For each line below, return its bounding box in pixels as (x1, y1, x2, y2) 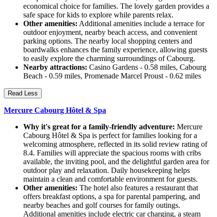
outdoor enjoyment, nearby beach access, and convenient (23, 28, 197, 37)
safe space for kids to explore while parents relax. (23, 11, 173, 19)
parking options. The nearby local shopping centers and (23, 37, 192, 46)
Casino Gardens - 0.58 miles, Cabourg (87, 63, 206, 72)
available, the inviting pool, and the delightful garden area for (23, 157, 209, 166)
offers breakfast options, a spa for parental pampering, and (23, 192, 200, 201)
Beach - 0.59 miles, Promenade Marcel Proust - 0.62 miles (23, 72, 201, 80)
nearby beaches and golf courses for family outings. (23, 201, 180, 210)
